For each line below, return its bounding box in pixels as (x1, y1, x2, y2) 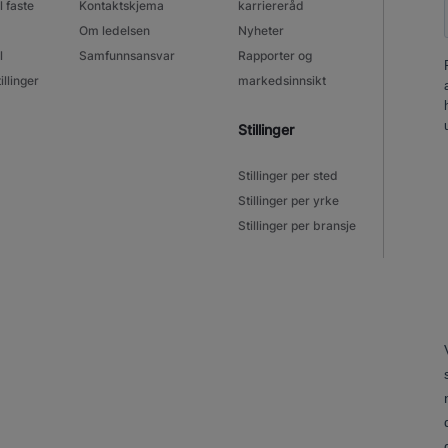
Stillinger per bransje (238, 217, 357, 233)
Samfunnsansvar (78, 47, 175, 63)
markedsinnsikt (238, 72, 327, 88)
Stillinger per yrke (238, 192, 340, 208)
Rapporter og (238, 47, 313, 63)
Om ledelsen (78, 22, 150, 38)
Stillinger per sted (238, 167, 339, 183)
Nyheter (238, 22, 285, 38)
